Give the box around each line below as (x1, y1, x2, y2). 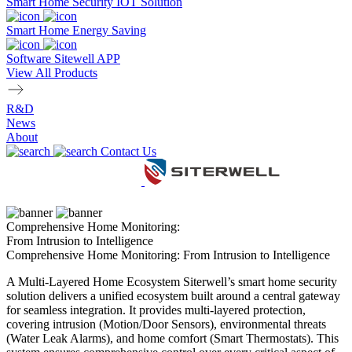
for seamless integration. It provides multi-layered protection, (6, 303, 306, 317)
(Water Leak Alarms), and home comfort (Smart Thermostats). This (6, 332, 339, 345)
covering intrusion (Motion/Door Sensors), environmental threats (6, 317, 326, 331)
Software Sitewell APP (6, 52, 120, 65)
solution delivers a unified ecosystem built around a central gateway (6, 289, 340, 302)
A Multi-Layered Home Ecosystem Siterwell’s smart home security (6, 275, 337, 288)
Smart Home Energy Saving (6, 24, 146, 37)
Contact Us (101, 145, 156, 158)
